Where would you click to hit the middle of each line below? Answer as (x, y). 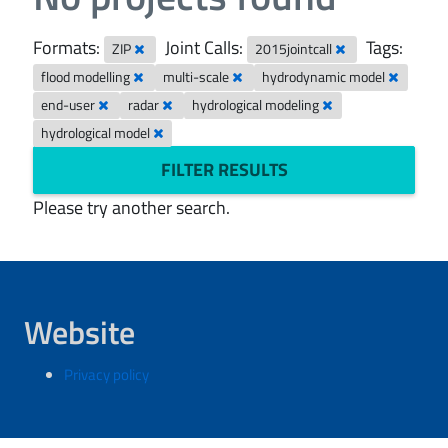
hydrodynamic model (325, 77)
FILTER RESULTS (224, 169)
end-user (70, 105)
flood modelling (87, 77)
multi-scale (198, 77)
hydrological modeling (257, 105)
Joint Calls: (204, 47)
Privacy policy (106, 374)
